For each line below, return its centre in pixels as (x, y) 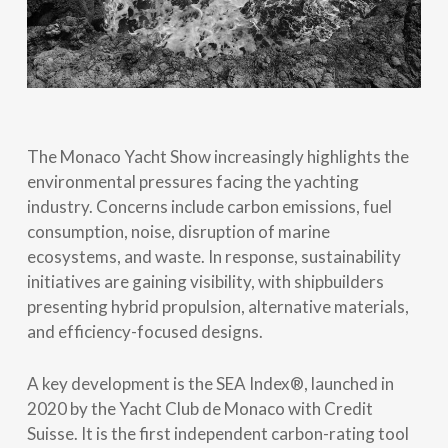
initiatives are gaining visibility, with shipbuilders (205, 281)
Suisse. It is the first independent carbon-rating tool (217, 433)
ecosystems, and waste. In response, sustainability (213, 256)
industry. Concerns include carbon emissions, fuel (209, 206)
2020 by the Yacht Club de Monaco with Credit (199, 408)
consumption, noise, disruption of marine (178, 231)
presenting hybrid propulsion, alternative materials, (217, 306)
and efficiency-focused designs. (144, 331)
